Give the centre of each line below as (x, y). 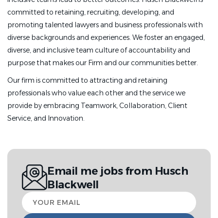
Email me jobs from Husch (118, 171)
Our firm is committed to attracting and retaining (87, 80)
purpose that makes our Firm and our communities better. (103, 63)
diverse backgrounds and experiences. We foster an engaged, (106, 37)
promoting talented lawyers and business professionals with (105, 25)
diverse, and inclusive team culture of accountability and (99, 50)
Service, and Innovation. (46, 118)
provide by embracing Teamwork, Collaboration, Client (97, 106)
